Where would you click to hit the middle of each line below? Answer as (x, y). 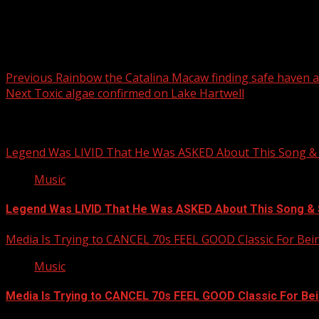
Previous (29, 77)
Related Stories (48, 122)
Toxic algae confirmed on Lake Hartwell (138, 93)
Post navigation (67, 45)
